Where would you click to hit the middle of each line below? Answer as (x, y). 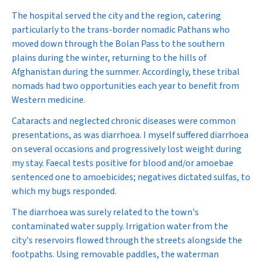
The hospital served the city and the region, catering (116, 16)
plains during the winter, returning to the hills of (109, 58)
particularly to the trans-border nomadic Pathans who (121, 30)
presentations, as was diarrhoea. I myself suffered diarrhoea (130, 135)
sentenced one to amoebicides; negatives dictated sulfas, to (131, 177)
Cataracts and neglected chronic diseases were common (124, 121)
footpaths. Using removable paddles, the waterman (115, 254)
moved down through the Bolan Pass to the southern (118, 44)
